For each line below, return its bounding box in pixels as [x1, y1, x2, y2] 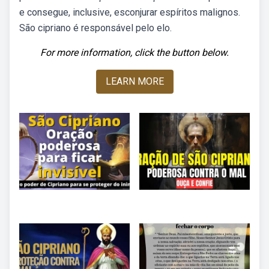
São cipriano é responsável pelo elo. [19, 22, 172, 34]
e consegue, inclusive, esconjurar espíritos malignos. [19, 7, 240, 18]
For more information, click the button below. [40, 47, 229, 58]
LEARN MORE [105, 76, 164, 87]
